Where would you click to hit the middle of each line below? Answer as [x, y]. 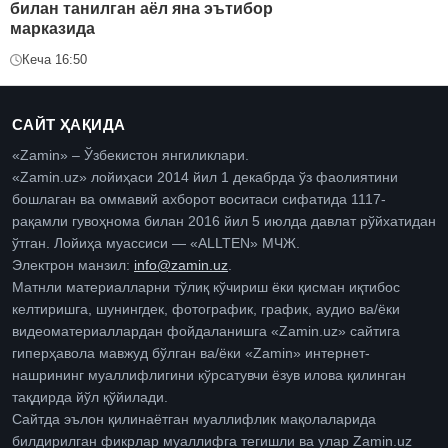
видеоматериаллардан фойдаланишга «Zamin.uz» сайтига [206, 332]
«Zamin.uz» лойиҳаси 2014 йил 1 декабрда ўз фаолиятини [205, 178]
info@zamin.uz [181, 266]
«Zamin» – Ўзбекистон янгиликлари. [130, 156]
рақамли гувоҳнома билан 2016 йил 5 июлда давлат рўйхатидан [224, 222]
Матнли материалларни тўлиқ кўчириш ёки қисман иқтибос [206, 288]
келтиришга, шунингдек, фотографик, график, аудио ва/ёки [206, 310]
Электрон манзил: [73, 266]
